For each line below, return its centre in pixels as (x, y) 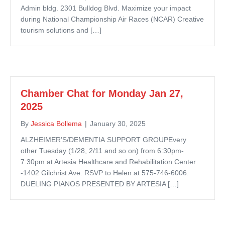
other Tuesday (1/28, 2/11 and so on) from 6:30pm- (102, 150)
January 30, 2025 (118, 123)
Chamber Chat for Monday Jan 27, (102, 93)
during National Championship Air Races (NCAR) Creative (112, 19)
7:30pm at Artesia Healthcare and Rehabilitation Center (108, 161)
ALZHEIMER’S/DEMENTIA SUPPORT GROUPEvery (103, 139)
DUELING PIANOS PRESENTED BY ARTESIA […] (100, 184)
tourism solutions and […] (61, 30)
